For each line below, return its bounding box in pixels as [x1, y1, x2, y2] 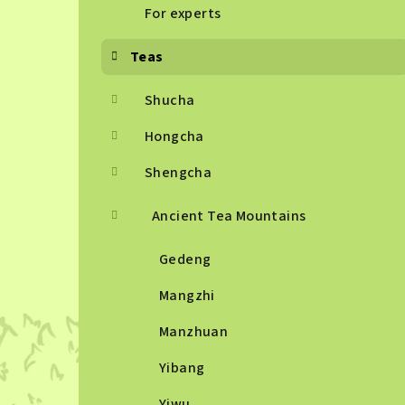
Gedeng [159, 250, 212, 269]
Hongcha [145, 127, 204, 146]
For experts [145, 4, 221, 24]
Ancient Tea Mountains [152, 206, 306, 226]
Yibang [159, 358, 205, 378]
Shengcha [145, 163, 212, 183]
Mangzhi [159, 286, 215, 306]
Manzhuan [159, 322, 229, 342]
